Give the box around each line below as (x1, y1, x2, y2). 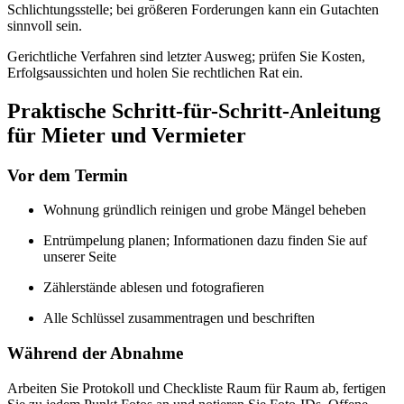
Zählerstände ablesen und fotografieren (43, 280, 264, 296)
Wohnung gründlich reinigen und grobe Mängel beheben (43, 202, 366, 218)
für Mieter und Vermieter (7, 123, 246, 147)
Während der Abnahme (7, 344, 183, 363)
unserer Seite (43, 249, 116, 265)
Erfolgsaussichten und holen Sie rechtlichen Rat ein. (7, 64, 303, 80)
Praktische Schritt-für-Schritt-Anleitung (7, 98, 381, 123)
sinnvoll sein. (7, 17, 82, 33)
